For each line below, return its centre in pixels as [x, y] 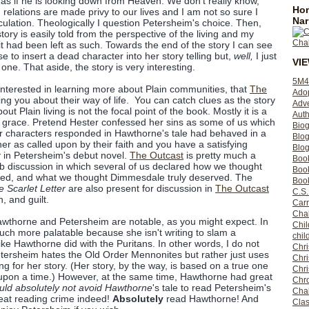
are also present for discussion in [140, 188]
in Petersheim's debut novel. [67, 155]
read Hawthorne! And [211, 299]
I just [265, 56]
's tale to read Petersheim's [212, 288]
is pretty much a [220, 155]
